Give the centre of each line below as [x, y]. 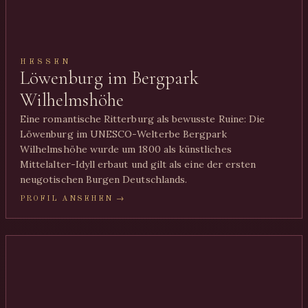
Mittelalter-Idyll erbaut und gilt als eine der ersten [138, 164]
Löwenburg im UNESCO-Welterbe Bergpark [124, 134]
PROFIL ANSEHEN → [73, 199]
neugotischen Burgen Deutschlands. [104, 179]
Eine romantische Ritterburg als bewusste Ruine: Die [143, 119]
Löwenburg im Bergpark [110, 78]
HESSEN [46, 62]
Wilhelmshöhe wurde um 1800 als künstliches [126, 149]
